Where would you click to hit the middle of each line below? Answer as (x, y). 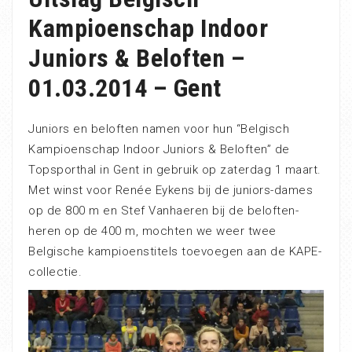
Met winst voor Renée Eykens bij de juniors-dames (170, 190)
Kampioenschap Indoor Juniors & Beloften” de (159, 149)
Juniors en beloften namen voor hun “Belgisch (159, 129)
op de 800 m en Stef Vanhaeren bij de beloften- (163, 211)
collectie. (55, 272)
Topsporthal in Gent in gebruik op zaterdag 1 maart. (175, 170)
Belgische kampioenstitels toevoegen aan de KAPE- (175, 251)
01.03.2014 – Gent (125, 88)
